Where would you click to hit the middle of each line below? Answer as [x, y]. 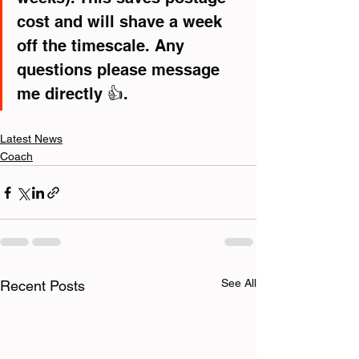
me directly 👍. [73, 94]
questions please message [121, 70]
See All [239, 283]
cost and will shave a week [122, 22]
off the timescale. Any [103, 46]
